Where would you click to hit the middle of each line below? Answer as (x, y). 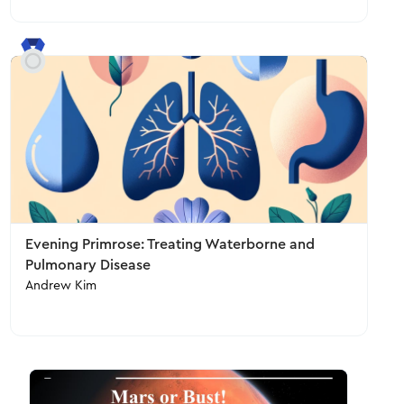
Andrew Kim (60, 286)
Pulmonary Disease (87, 265)
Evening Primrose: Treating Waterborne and (170, 244)
